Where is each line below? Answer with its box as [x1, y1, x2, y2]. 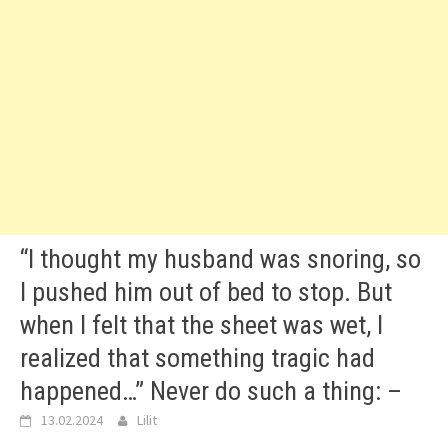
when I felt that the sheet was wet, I [20, 310, 383, 340]
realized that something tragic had [20, 343, 375, 373]
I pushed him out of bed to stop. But [20, 277, 392, 307]
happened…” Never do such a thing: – [20, 376, 402, 406]
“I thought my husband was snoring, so [20, 244, 421, 274]
